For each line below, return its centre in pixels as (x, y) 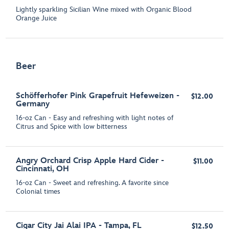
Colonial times (38, 192)
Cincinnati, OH (43, 169)
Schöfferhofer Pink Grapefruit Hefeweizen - (98, 96)
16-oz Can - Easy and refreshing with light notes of (95, 118)
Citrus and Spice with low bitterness (72, 127)
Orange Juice (37, 18)
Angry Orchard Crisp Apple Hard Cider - (90, 161)
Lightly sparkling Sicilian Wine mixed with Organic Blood (104, 10)
